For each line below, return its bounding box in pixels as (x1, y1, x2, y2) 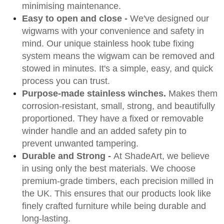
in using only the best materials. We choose (22, 163, 195, 173)
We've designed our (130, 13, 209, 23)
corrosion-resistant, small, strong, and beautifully (22, 100, 215, 111)
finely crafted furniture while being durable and (22, 200, 206, 211)
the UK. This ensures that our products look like (22, 188, 211, 198)
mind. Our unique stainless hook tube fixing (22, 38, 194, 48)
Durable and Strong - (22, 150, 113, 161)
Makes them (168, 88, 217, 98)
